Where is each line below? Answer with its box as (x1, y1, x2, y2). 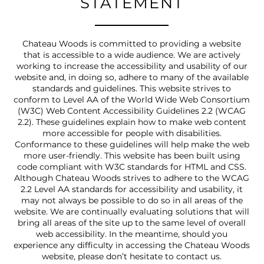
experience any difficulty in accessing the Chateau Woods (14, 239, 250, 253)
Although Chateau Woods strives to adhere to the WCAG (14, 171, 250, 186)
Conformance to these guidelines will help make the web (14, 138, 249, 152)
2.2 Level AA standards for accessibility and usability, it (21, 183, 243, 197)
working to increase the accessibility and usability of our (16, 60, 247, 74)
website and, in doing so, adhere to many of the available (15, 71, 249, 85)
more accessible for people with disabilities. (42, 127, 222, 141)
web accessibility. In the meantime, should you (36, 227, 228, 242)
